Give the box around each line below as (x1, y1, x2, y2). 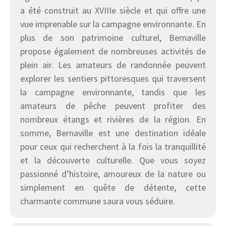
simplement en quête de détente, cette (20, 181, 206, 193)
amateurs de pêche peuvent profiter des (20, 99, 206, 111)
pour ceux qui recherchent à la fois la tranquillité (20, 140, 206, 152)
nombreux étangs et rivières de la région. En (20, 113, 206, 125)
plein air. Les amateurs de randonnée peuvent (20, 59, 206, 71)
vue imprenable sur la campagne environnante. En (20, 18, 206, 30)
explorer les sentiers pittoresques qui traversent (20, 72, 206, 84)
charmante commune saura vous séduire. (20, 195, 175, 207)
